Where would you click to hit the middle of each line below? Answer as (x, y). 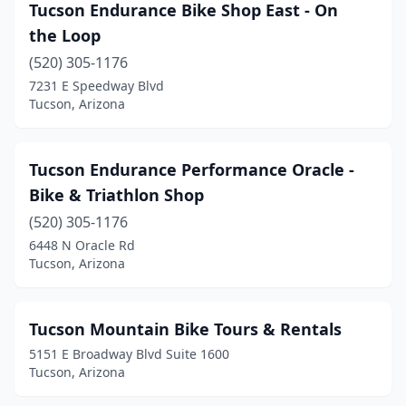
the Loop (65, 35)
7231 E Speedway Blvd (97, 86)
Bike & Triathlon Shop (116, 195)
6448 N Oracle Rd (82, 245)
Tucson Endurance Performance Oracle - (192, 169)
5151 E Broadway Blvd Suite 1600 (129, 354)
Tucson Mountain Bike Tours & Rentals (185, 329)
